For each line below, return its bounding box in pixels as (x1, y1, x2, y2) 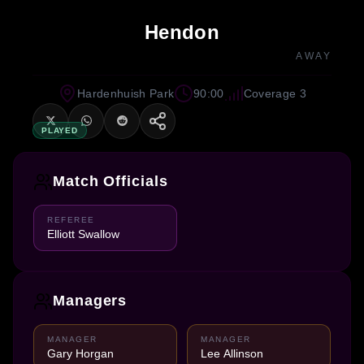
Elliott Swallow (47, 227, 119, 240)
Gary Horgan (47, 346, 114, 360)
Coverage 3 (243, 86, 306, 100)
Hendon (144, 20, 220, 43)
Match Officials (53, 173, 168, 190)
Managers (53, 292, 128, 310)
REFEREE (47, 214, 95, 224)
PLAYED (41, 125, 79, 135)
